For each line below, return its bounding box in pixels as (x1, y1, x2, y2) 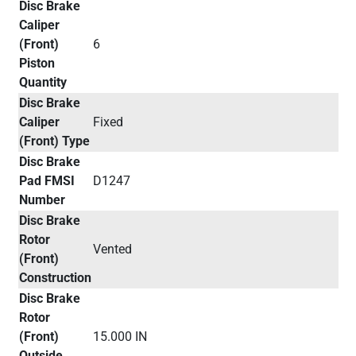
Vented (92, 241, 132, 257)
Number (18, 192, 65, 207)
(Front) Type (18, 133, 90, 149)
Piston (18, 55, 55, 71)
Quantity (18, 74, 67, 90)
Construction (18, 269, 91, 285)
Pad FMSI (18, 172, 75, 188)
